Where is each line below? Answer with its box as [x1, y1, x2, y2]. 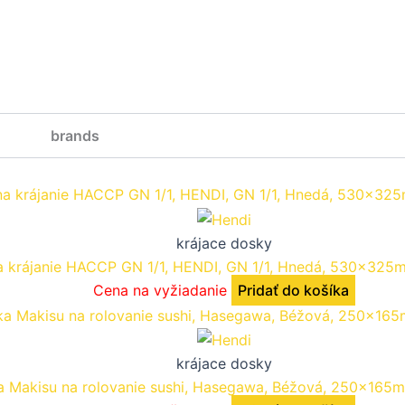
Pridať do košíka [238, 280, 349, 299]
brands [51, 126, 99, 145]
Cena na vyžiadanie [93, 280, 227, 299]
